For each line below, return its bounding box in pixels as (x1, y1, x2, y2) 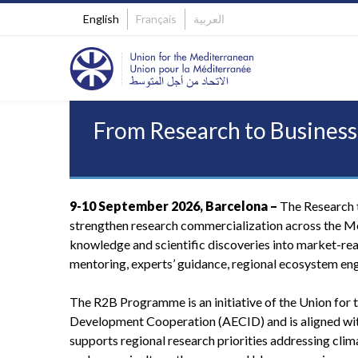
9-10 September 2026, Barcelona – (70, 198, 277, 213)
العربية (193, 12, 225, 26)
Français (136, 12, 177, 26)
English (83, 12, 119, 26)
